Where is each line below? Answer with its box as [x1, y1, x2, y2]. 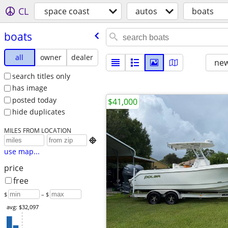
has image [12, 83, 47, 93]
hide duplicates [12, 107, 65, 117]
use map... [4, 147, 40, 157]
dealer [71, 52, 94, 62]
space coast [44, 6, 90, 17]
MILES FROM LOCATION [4, 126, 71, 135]
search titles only [12, 71, 70, 81]
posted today [12, 95, 56, 105]
